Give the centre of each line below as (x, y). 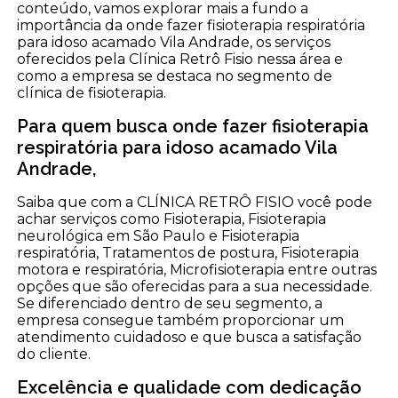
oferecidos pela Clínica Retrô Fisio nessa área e (180, 60)
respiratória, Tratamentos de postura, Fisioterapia (188, 253)
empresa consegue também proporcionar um (181, 321)
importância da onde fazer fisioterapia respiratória (191, 26)
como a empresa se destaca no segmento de (175, 76)
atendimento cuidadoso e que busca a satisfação (190, 338)
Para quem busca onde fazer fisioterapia (193, 127)
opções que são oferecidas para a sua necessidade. (195, 287)
